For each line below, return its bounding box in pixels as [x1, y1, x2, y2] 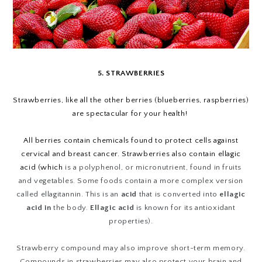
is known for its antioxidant [134, 203, 236, 212]
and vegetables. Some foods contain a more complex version [18, 176, 244, 185]
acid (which [20, 163, 65, 171]
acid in [26, 203, 51, 212]
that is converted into [137, 189, 220, 198]
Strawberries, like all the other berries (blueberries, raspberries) [13, 95, 249, 104]
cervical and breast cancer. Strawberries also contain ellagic [21, 149, 241, 158]
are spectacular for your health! [73, 109, 189, 118]
